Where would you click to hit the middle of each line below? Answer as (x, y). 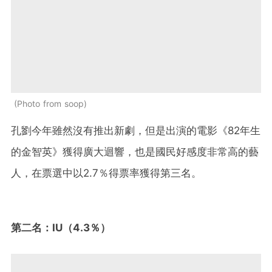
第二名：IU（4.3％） (61, 227)
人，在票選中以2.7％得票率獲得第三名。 (106, 173)
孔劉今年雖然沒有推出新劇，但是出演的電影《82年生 (136, 130)
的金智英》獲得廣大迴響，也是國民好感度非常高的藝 (135, 151)
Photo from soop (50, 103)
